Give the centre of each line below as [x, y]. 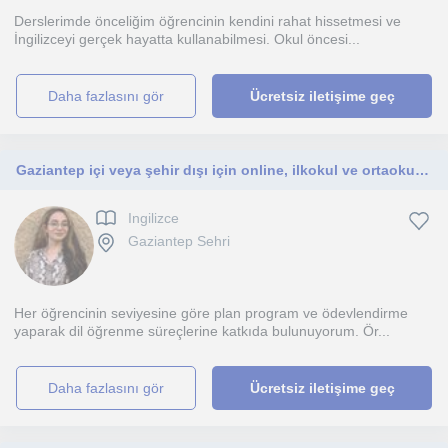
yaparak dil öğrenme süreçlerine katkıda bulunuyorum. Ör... [202, 331]
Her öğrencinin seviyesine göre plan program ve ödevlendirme [211, 313]
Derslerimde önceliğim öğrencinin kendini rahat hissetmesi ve [207, 21]
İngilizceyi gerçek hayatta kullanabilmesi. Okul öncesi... [187, 39]
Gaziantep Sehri [179, 241]
